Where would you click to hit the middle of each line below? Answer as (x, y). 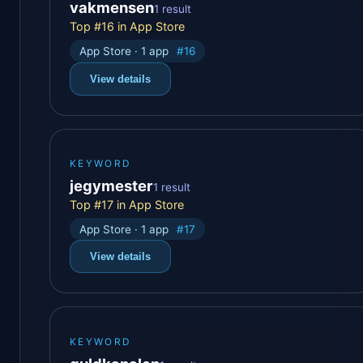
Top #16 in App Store (127, 27)
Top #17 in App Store (127, 205)
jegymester (111, 186)
